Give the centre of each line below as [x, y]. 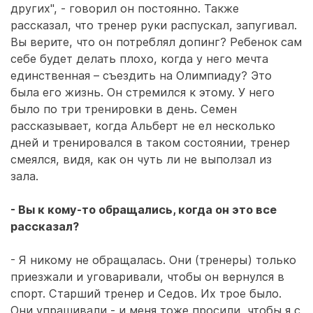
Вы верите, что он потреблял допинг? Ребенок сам [156, 42]
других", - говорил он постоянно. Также [125, 8]
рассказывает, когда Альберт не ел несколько [143, 126]
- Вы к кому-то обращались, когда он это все [144, 210]
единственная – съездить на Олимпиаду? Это [141, 75]
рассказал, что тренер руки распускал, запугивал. [154, 25]
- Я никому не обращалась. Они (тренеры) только [153, 260]
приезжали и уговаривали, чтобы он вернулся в [147, 277]
